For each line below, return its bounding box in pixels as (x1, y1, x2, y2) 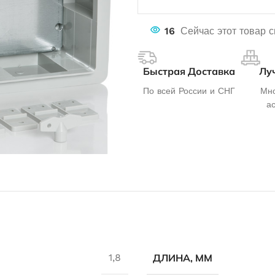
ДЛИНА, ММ (153, 251, 212, 264)
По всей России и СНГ (143, 85, 235, 96)
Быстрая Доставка (143, 64, 235, 77)
